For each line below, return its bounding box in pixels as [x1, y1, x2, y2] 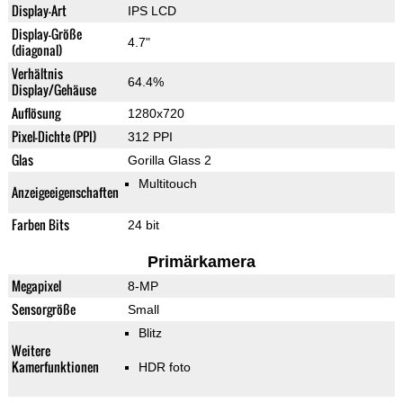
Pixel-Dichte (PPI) [11, 127, 96, 147]
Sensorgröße [11, 300, 76, 319]
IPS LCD [127, 4, 176, 19]
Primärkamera [147, 253, 255, 272]
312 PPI [127, 130, 173, 145]
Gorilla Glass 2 [127, 153, 211, 168]
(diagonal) [11, 40, 62, 60]
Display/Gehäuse [11, 80, 96, 100]
